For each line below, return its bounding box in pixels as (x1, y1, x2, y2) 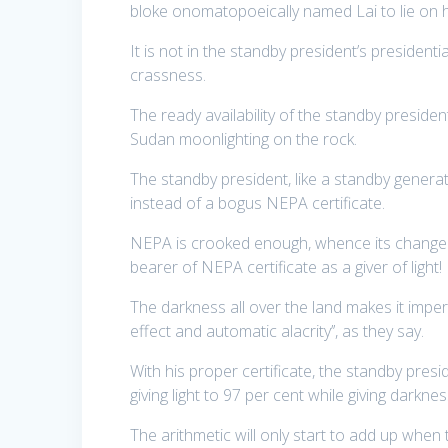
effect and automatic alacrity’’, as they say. (130, 320, 425, 343)
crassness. (130, 64, 207, 87)
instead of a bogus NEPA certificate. (130, 192, 386, 215)
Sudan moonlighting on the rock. (130, 128, 358, 151)
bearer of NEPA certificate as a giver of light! (130, 256, 443, 279)
